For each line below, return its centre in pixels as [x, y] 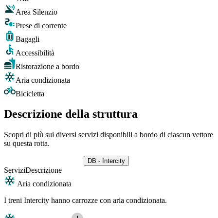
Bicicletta [30, 93]
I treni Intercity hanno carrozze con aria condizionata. [85, 200]
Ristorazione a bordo [47, 66]
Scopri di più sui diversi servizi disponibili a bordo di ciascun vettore [109, 135]
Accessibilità [35, 53]
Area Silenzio [36, 12]
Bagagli [27, 39]
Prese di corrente [41, 25]
